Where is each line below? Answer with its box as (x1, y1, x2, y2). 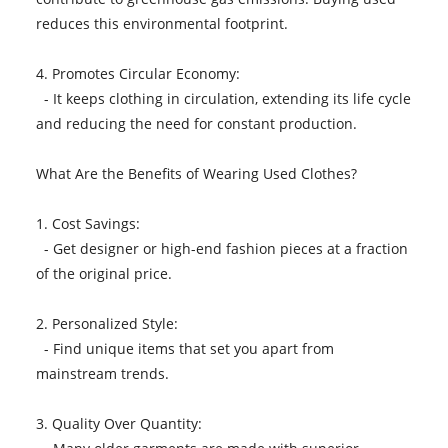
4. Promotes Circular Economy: (35, 63, 248, 83)
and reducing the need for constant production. (35, 113, 365, 133)
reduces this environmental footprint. (35, 13, 296, 33)
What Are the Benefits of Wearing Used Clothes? (35, 163, 365, 183)
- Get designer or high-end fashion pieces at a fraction (35, 238, 408, 258)
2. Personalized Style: (35, 313, 186, 333)
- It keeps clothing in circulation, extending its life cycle (35, 88, 411, 108)
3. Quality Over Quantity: (35, 413, 210, 433)
